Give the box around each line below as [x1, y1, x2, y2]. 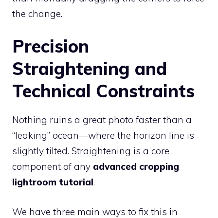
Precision [12, 35, 89, 57]
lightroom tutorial [12, 176, 93, 188]
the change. [12, 7, 62, 19]
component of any [12, 161, 93, 173]
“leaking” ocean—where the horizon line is [12, 129, 194, 142]
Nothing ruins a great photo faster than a [12, 114, 192, 126]
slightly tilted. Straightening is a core [12, 145, 169, 157]
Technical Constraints [12, 80, 195, 102]
